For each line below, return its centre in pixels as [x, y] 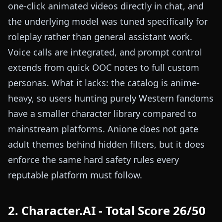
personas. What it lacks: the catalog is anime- [104, 83]
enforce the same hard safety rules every [93, 160]
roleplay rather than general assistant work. [100, 37]
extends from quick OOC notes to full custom [104, 68]
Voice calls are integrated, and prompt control [105, 52]
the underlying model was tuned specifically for [108, 22]
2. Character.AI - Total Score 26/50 [107, 211]
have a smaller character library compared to [102, 114]
